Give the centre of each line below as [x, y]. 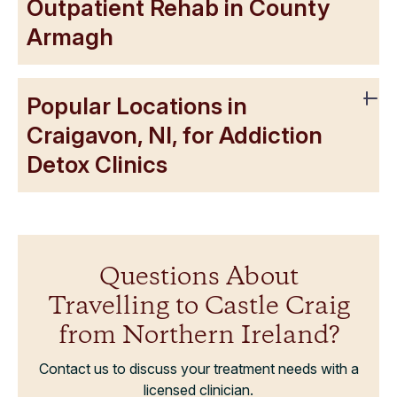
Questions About [198, 277]
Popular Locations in [137, 105]
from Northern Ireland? [198, 336]
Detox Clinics [97, 164]
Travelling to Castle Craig [198, 307]
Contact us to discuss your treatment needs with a [198, 368]
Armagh [70, 36]
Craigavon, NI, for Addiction [175, 135]
